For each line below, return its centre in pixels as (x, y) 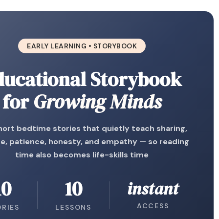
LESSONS (73, 207)
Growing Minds (98, 102)
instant (153, 189)
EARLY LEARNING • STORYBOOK (82, 46)
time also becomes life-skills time (82, 155)
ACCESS (153, 206)
